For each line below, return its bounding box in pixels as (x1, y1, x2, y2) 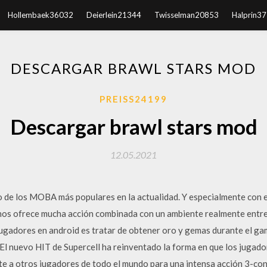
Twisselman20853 (154, 10, 219, 20)
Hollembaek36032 (7, 10, 73, 20)
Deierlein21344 (86, 10, 141, 20)
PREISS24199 (100, 94, 167, 104)
